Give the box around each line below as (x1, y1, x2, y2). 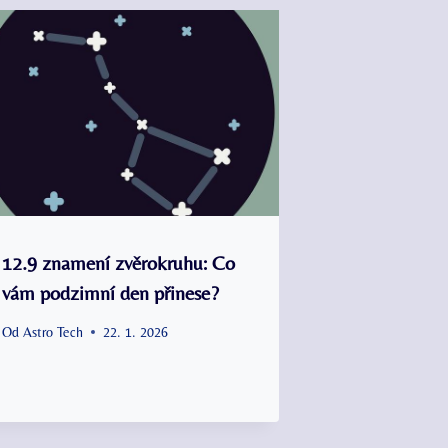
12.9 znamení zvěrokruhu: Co (2, 250, 236, 274)
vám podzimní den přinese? (2, 280, 220, 304)
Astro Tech (22, 323, 83, 340)
